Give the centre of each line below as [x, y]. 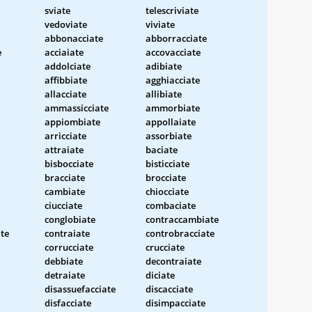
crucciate [165, 247]
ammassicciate [77, 108]
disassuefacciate [80, 289]
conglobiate [70, 219]
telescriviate [172, 10]
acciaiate [64, 52]
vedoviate [66, 24]
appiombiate [72, 122]
